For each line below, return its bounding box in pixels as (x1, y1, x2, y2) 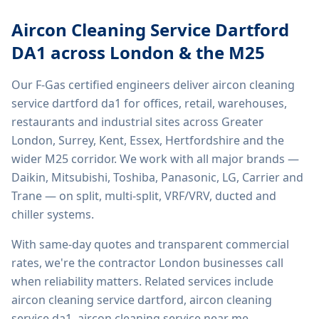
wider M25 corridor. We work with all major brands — (11, 151, 299, 167)
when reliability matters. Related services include (11, 273, 273, 289)
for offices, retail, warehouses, (121, 95, 287, 111)
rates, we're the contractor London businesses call (11, 255, 283, 271)
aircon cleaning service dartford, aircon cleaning (11, 292, 272, 308)
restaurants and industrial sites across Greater (11, 114, 263, 130)
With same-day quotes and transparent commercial (11, 236, 289, 252)
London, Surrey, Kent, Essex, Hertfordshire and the (11, 132, 284, 148)
